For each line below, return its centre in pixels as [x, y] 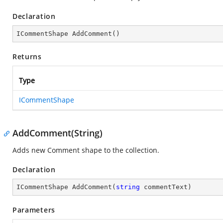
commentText [164, 187]
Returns [27, 56]
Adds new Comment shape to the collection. [86, 150]
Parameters [34, 210]
